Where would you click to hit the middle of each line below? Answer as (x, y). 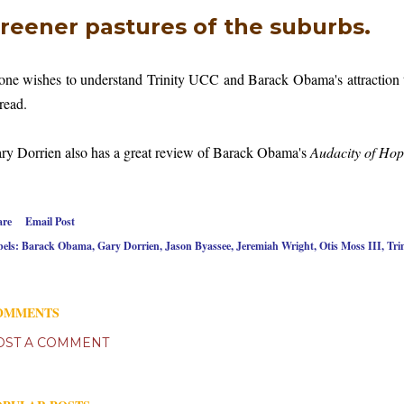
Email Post (50, 221)
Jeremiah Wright (275, 246)
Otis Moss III (350, 246)
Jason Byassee (198, 246)
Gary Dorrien (129, 246)
